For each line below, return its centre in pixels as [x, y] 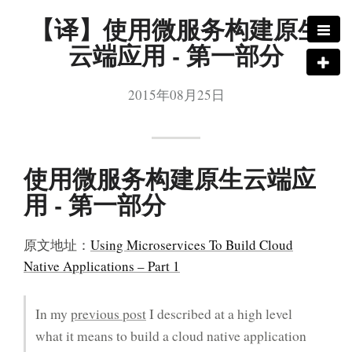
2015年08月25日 [176, 95]
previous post [108, 314]
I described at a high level [219, 314]
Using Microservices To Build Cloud [192, 244]
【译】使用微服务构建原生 [176, 29]
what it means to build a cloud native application [171, 336]
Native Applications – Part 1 [102, 266]
